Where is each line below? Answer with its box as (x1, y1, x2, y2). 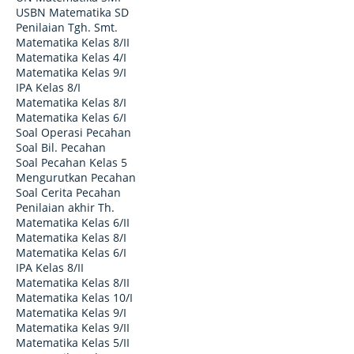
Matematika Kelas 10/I (16, 290, 133, 306)
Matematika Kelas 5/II (16, 335, 130, 351)
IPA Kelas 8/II (16, 260, 84, 276)
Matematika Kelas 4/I (16, 50, 126, 66)
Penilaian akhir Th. (16, 200, 115, 216)
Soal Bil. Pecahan (16, 140, 106, 156)
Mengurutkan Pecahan (16, 170, 136, 186)
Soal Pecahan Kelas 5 (16, 155, 127, 171)
